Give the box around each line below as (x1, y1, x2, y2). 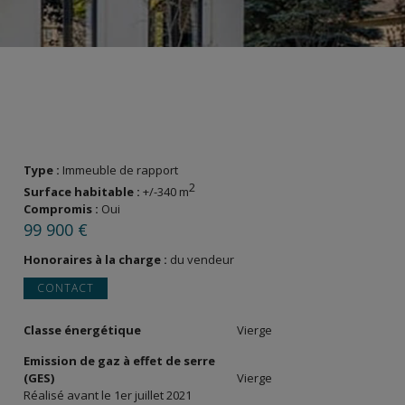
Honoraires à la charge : (24, 251, 170, 268)
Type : (24, 162, 62, 178)
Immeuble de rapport (62, 162, 178, 178)
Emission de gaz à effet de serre (24, 353, 215, 370)
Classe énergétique (24, 322, 141, 339)
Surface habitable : (24, 184, 143, 201)
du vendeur (170, 251, 234, 268)
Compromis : (24, 201, 101, 218)
